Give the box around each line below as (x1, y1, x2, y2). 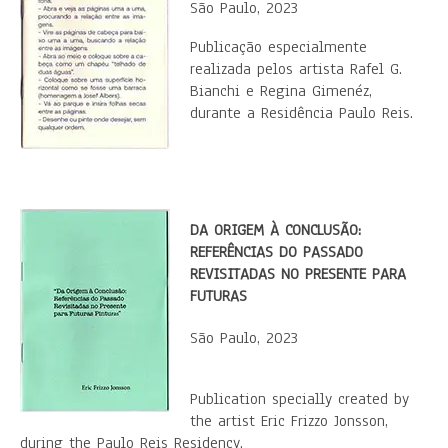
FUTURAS (190, 285, 247, 307)
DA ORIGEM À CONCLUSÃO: (190, 219, 361, 241)
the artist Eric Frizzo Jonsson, (190, 410, 388, 432)
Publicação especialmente (190, 36, 367, 58)
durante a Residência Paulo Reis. (190, 102, 413, 124)
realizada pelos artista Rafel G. (190, 58, 402, 80)
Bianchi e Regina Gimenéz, (190, 80, 372, 102)
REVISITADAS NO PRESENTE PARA (190, 263, 406, 285)
